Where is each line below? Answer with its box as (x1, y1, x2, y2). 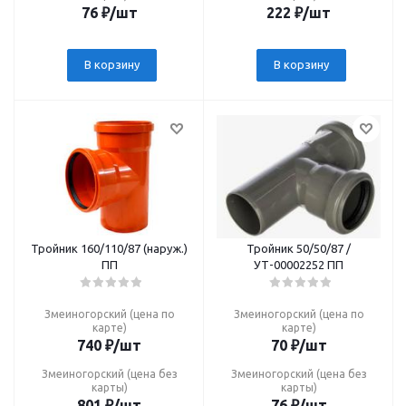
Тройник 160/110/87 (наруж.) (31, 242, 188, 255)
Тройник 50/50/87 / (246, 242, 351, 255)
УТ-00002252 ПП (254, 258, 343, 271)
